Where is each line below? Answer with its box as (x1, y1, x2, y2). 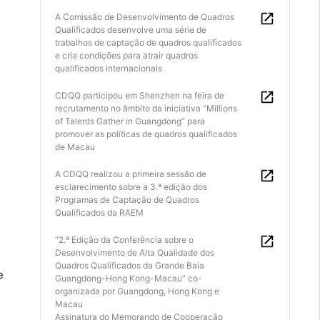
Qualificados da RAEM (55, 207, 144, 218)
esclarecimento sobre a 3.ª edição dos (55, 181, 207, 192)
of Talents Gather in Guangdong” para (55, 116, 205, 126)
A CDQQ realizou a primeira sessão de (55, 169, 206, 179)
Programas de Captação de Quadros (55, 194, 199, 205)
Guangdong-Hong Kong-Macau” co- (55, 273, 202, 284)
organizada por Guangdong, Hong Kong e (55, 286, 219, 296)
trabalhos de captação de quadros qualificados (55, 37, 241, 48)
